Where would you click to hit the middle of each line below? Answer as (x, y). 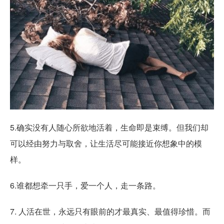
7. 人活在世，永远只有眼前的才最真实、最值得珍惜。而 (110, 211)
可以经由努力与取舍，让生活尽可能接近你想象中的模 (106, 143)
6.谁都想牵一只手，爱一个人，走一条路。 (85, 185)
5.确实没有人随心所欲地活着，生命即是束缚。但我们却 (109, 127)
